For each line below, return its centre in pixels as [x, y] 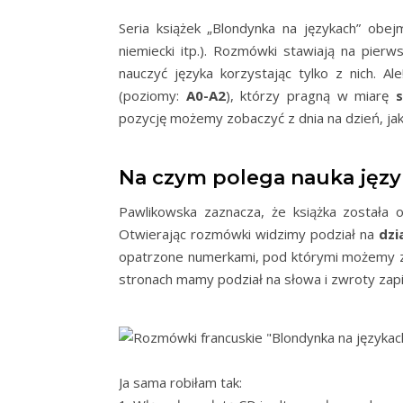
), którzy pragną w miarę [311, 95]
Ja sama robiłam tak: [180, 382]
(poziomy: [152, 95]
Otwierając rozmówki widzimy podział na [249, 234]
